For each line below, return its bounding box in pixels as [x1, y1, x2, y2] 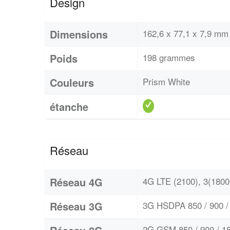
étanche [50, 99, 88, 114]
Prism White [143, 74, 190, 88]
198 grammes [143, 50, 195, 64]
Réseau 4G [50, 174, 103, 189]
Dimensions [50, 26, 108, 42]
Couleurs [50, 74, 94, 90]
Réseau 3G [50, 198, 103, 214]
